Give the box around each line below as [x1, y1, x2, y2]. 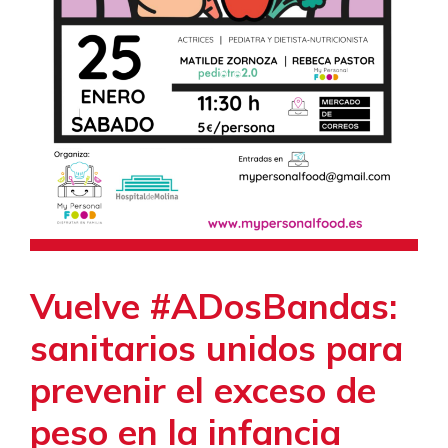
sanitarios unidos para [30, 325, 403, 370]
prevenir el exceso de [30, 367, 376, 412]
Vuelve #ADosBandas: [30, 283, 397, 328]
